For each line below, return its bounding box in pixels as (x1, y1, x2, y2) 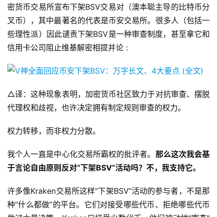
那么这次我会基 (155, 149, 210, 159)
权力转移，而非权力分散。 (7, 126, 100, 136)
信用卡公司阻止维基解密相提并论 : (7, 43, 128, 53)
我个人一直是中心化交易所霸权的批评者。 (7, 149, 155, 159)
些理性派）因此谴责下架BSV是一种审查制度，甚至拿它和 (7, 29, 210, 39)
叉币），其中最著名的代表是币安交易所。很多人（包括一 (7, 15, 210, 26)
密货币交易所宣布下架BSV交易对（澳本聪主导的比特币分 (7, 2, 210, 12)
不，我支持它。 (146, 163, 201, 173)
